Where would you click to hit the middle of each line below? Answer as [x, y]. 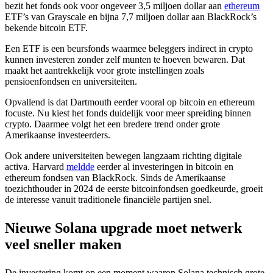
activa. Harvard [36, 166]
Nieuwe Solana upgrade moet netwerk [123, 228]
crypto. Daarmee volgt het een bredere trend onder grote [112, 124]
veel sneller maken [63, 244]
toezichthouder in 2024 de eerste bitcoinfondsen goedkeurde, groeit [134, 188]
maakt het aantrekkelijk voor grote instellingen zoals [105, 70]
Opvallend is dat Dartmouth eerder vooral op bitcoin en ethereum [130, 102]
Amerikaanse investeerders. [58, 135]
